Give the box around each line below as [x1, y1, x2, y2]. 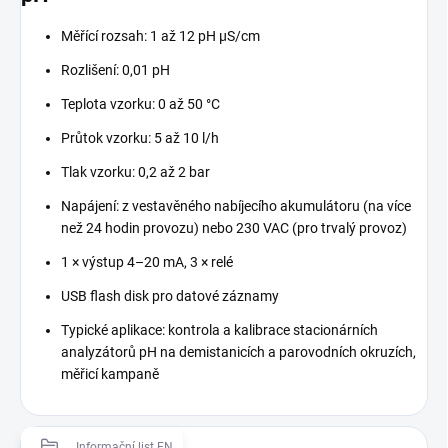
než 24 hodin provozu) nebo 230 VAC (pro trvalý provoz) [61, 219, 407, 236]
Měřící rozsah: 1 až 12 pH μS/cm [61, 27, 260, 44]
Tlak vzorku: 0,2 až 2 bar [61, 163, 210, 180]
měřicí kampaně [61, 365, 159, 382]
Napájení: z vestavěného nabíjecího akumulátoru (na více [61, 197, 411, 214]
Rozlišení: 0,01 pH [61, 61, 170, 78]
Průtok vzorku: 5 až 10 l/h [61, 129, 219, 146]
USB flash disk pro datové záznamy [61, 287, 279, 304]
